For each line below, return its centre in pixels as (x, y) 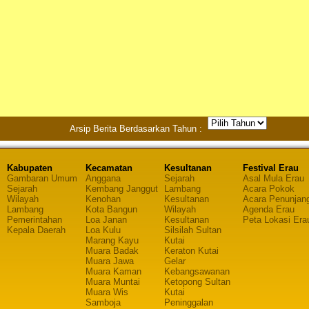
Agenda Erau (269, 209)
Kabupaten (30, 168)
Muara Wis (107, 292)
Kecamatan (109, 168)
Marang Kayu (112, 240)
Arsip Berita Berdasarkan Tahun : (139, 129)
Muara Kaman (113, 271)
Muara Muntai (113, 282)
